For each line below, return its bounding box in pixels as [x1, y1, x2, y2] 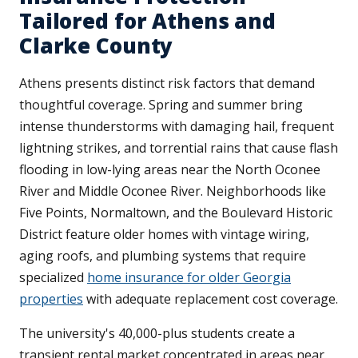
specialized [19, 268, 87, 287]
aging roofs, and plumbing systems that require [19, 247, 306, 265]
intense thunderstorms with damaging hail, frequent [19, 117, 334, 136]
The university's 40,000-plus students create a [19, 324, 295, 343]
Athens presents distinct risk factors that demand [19, 74, 315, 93]
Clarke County [19, 31, 173, 61]
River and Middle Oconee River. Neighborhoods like [19, 182, 326, 201]
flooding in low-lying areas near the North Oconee [19, 161, 320, 179]
